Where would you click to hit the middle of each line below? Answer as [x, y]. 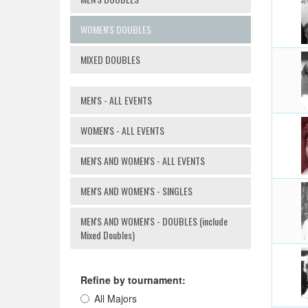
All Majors [115, 298]
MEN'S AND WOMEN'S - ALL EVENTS [143, 161]
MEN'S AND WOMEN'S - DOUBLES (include [154, 221]
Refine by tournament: [133, 280]
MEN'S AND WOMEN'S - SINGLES [136, 191]
